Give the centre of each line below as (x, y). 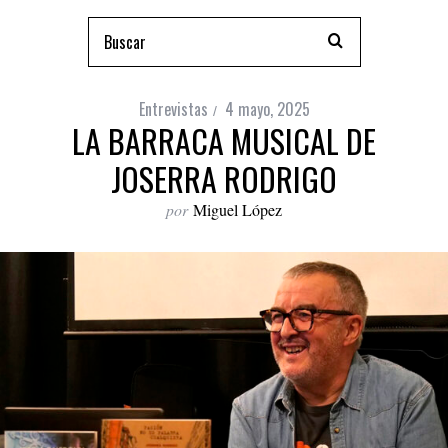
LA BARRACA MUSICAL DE (224, 140)
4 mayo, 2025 (267, 109)
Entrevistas (173, 109)
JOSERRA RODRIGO (224, 178)
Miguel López (237, 209)
